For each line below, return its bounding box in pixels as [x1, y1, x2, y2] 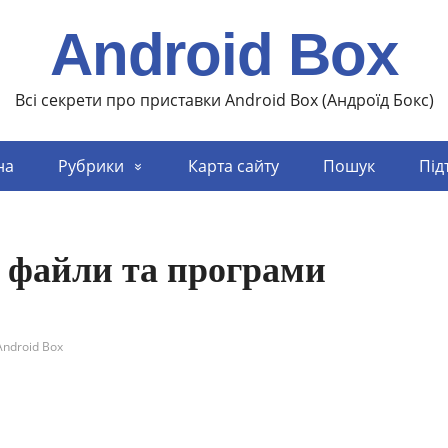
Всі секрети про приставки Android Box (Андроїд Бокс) [14, 89, 434, 111]
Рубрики [57, 155, 124, 177]
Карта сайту [187, 155, 279, 177]
